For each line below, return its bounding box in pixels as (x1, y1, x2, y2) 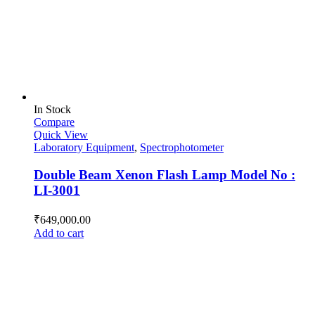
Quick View (34, 129, 88, 141)
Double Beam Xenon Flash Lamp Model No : (34, 167, 295, 182)
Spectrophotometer (140, 141, 224, 154)
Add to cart (34, 226, 84, 239)
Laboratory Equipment (34, 141, 134, 154)
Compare (34, 116, 75, 129)
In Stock (34, 103, 71, 116)
